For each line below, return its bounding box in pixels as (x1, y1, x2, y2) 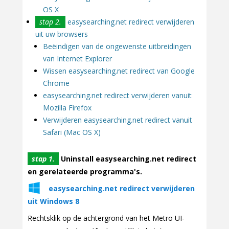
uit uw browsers (35, 29, 88, 39)
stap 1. (32, 154, 55, 164)
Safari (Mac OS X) (43, 127, 101, 137)
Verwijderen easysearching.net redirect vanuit (43, 114, 192, 125)
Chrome (43, 78, 70, 88)
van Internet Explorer (43, 53, 112, 63)
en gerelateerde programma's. (28, 167, 142, 177)
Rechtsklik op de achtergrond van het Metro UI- (28, 213, 185, 223)
